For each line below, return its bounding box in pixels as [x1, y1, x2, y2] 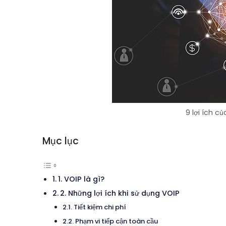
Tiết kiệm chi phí [73, 202, 126, 212]
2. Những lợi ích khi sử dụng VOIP [60, 188, 180, 199]
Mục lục [42, 134, 79, 148]
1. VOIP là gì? [58, 174, 104, 185]
